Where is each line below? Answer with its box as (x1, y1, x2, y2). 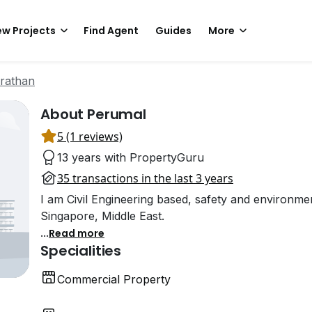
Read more (49, 226, 104, 240)
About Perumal (40, 104, 146, 124)
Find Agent (84, 24, 139, 38)
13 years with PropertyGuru (57, 150, 204, 164)
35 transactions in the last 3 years (57, 171, 233, 186)
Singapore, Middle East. (40, 209, 164, 223)
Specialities (40, 241, 122, 260)
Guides (155, 24, 192, 38)
